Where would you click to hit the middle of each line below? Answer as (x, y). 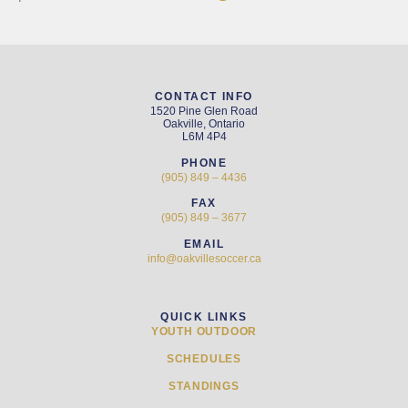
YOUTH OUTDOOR (204, 331)
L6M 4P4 (204, 137)
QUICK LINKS (204, 316)
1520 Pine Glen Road (204, 112)
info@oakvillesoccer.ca (204, 258)
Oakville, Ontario (204, 124)
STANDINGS (204, 386)
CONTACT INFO (204, 97)
